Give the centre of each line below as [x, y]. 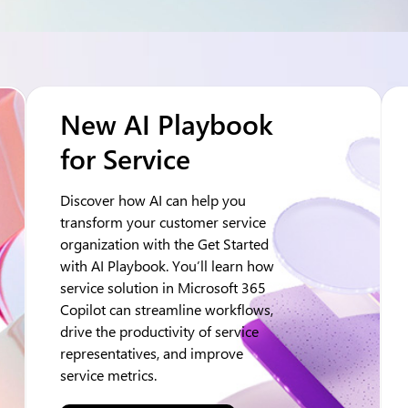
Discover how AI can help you [153, 200]
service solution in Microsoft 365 [163, 287]
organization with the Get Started [164, 244]
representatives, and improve [152, 353]
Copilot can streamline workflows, [167, 309]
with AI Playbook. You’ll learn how [167, 265]
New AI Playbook [167, 124]
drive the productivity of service [159, 331]
